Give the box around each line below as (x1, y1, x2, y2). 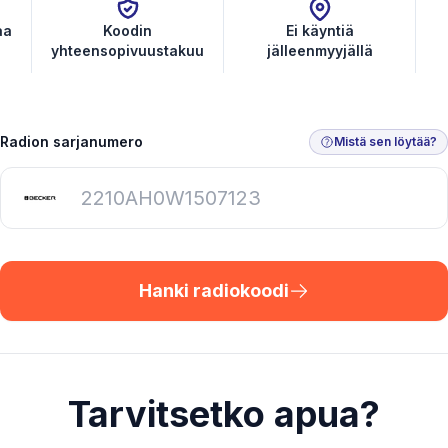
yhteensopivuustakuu (51, 42, 204, 59)
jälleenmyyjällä (266, 42, 373, 59)
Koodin (103, 22, 152, 39)
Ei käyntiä (285, 22, 354, 39)
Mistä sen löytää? (334, 134, 437, 149)
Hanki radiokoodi (139, 280, 289, 301)
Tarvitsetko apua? (68, 392, 380, 436)
